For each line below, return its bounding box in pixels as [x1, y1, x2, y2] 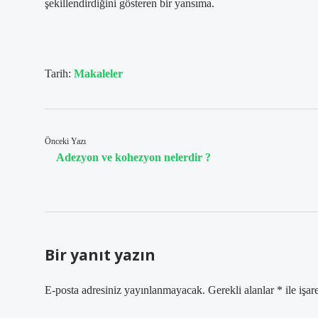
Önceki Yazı [45, 136, 86, 146]
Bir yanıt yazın [45, 245, 155, 265]
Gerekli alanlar [208, 284, 277, 296]
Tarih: [45, 67, 74, 79]
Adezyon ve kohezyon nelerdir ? [56, 151, 211, 163]
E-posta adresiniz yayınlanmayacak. [45, 284, 205, 296]
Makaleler [74, 67, 123, 79]
